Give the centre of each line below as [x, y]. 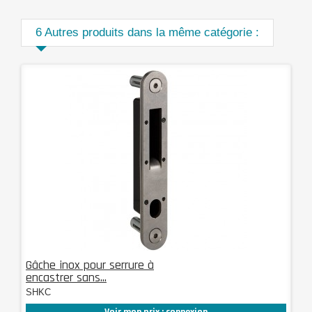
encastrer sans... [66, 277]
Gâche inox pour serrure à [90, 265]
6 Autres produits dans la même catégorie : [147, 32]
